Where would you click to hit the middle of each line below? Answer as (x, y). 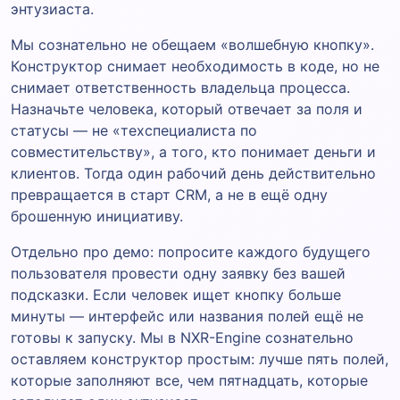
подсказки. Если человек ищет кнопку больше (176, 294)
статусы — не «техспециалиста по (134, 130)
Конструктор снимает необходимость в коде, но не (195, 66)
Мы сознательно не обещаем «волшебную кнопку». (192, 44)
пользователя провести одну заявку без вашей (178, 273)
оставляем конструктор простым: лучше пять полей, (200, 358)
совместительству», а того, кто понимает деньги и (193, 151)
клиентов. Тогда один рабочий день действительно (193, 173)
